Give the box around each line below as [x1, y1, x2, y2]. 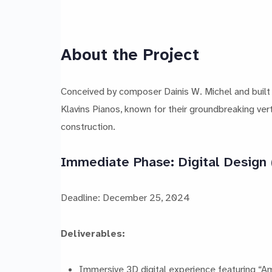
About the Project [61, 44, 199, 65]
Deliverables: [61, 226, 125, 240]
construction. [61, 120, 115, 133]
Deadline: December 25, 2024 [61, 191, 190, 204]
